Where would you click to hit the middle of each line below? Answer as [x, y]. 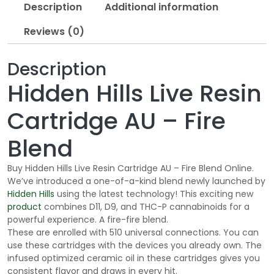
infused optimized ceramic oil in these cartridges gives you [134, 258]
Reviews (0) [54, 31]
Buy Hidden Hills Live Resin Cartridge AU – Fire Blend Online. [131, 168]
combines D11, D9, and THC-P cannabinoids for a [146, 207]
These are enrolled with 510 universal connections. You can [133, 233]
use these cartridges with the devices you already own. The [135, 246]
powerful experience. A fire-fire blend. [88, 220]
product [24, 207]
